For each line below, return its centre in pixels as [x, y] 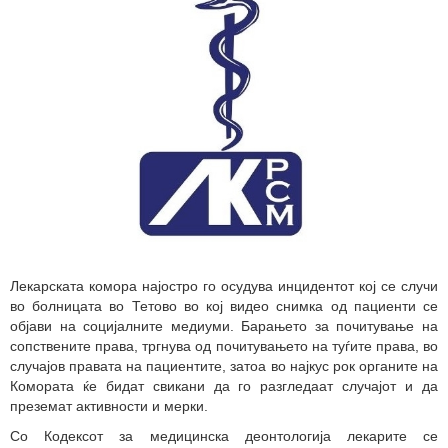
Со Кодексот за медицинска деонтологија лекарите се [224, 435]
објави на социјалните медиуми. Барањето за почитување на [224, 325]
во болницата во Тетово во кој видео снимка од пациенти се [224, 305]
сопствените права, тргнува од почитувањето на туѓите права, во [224, 345]
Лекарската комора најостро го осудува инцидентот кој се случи [224, 285]
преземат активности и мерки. [113, 405]
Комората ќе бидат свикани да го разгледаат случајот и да [224, 385]
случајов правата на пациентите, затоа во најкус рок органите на [224, 365]
